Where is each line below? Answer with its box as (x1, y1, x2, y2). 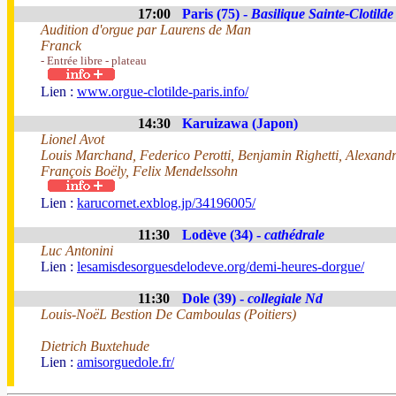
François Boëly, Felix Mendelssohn (41, 164, 238, 179)
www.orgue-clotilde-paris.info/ (77, 84, 248, 99)
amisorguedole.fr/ (77, 354, 174, 369)
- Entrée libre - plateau (41, 54, 147, 67)
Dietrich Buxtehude (41, 339, 149, 354)
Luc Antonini (41, 243, 113, 258)
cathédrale (264, 227, 324, 242)
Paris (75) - (182, 6, 251, 21)
